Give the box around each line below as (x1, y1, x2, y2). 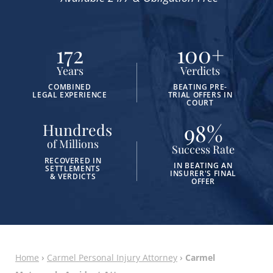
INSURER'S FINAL (170, 168, 236, 179)
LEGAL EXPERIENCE (32, 90, 107, 100)
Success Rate (172, 142, 235, 157)
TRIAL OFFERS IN (168, 90, 233, 100)
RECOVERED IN (44, 155, 102, 166)
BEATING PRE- (173, 82, 227, 92)
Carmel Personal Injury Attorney (47, 252, 177, 263)
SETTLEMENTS (45, 163, 101, 174)
